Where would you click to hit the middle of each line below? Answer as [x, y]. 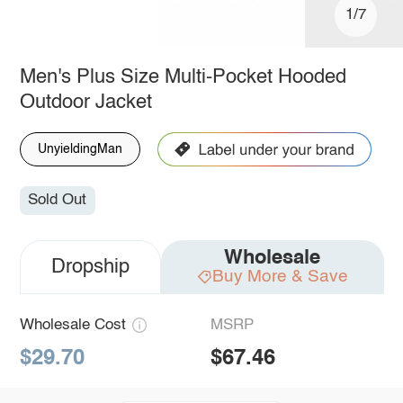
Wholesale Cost [72, 326]
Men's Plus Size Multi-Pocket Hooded [183, 77]
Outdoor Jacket [85, 102]
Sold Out [58, 201]
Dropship [90, 268]
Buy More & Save [280, 277]
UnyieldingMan [80, 149]
